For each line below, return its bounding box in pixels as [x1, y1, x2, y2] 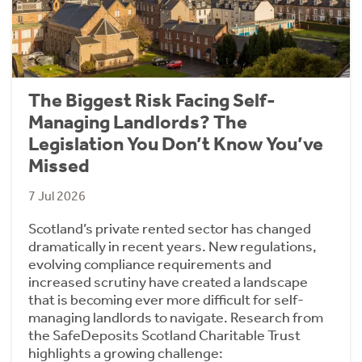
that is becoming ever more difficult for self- [28, 290, 304, 309]
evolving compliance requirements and [28, 255, 271, 273]
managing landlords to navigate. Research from [28, 308, 323, 326]
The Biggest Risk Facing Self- [28, 88, 276, 112]
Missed [28, 154, 90, 177]
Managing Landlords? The [28, 110, 247, 133]
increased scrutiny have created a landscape [28, 272, 308, 291]
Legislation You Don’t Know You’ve [28, 132, 323, 155]
